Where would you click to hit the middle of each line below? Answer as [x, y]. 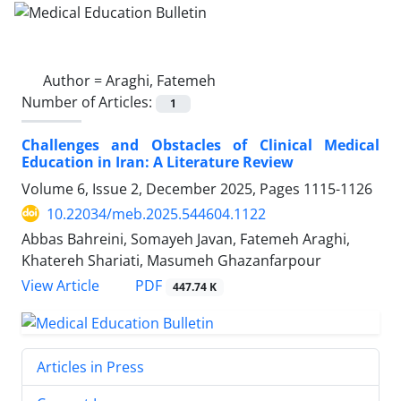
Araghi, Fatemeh [161, 80]
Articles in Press [90, 367]
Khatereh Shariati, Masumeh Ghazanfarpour [171, 260]
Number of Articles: [89, 102]
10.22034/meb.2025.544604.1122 [156, 213]
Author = [74, 80]
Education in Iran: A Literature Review [158, 162]
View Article [60, 286]
